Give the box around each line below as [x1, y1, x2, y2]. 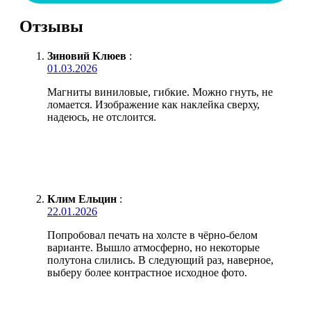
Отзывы [19, 17, 83, 35]
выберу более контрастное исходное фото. [47, 266, 247, 278]
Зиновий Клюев [47, 49, 126, 62]
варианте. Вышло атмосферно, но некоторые [47, 241, 260, 253]
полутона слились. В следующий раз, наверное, [47, 253, 274, 266]
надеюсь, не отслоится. [47, 110, 156, 123]
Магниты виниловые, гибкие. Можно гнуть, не [47, 85, 273, 98]
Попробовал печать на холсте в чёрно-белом [47, 228, 258, 241]
